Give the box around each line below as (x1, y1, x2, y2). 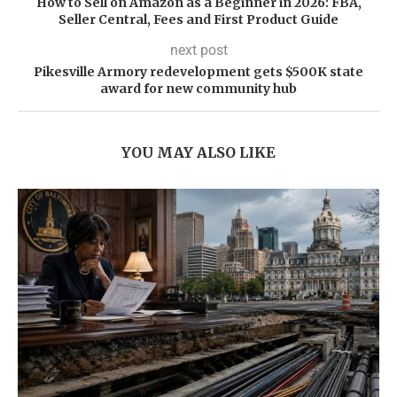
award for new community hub (100, 80, 297, 97)
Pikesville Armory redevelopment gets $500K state (34, 63, 363, 80)
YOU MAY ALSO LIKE (121, 143, 276, 161)
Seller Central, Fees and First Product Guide (58, 11, 339, 27)
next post (169, 41, 228, 58)
